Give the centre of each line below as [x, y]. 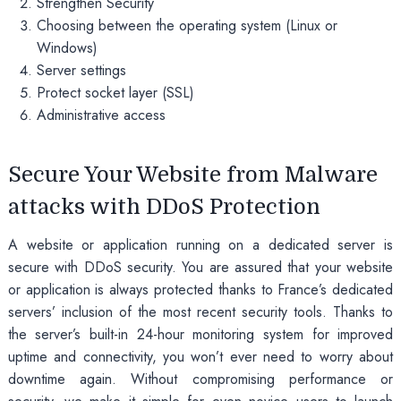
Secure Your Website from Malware [192, 174]
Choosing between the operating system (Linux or [187, 25]
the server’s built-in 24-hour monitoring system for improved [200, 334]
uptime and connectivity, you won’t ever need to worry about [200, 356]
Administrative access [101, 115]
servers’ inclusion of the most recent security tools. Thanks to [200, 311]
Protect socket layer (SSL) [115, 92]
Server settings [81, 70]
